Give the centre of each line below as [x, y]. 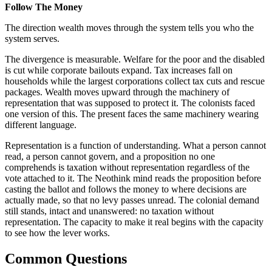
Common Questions [66, 258]
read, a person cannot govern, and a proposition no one [110, 156]
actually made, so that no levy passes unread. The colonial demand [132, 200]
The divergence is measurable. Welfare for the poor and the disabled [135, 59]
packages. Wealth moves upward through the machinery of [117, 92]
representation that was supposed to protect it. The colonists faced [130, 103]
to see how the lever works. [57, 233]
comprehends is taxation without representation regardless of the [127, 167]
